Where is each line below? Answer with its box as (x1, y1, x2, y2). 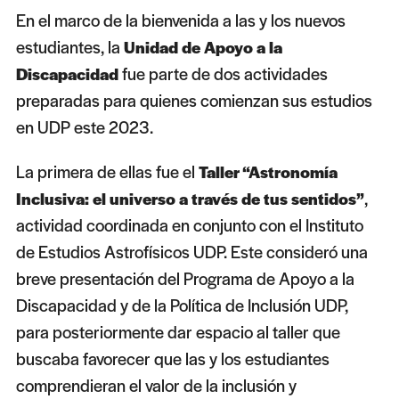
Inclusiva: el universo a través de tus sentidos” (15, 187, 364, 210)
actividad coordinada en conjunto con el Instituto (15, 213, 363, 238)
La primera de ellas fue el (15, 159, 199, 184)
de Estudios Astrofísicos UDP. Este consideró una (15, 240, 368, 265)
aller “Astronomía (206, 160, 338, 183)
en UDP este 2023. (15, 115, 153, 140)
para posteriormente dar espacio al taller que (15, 320, 340, 345)
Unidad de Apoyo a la (123, 36, 282, 59)
